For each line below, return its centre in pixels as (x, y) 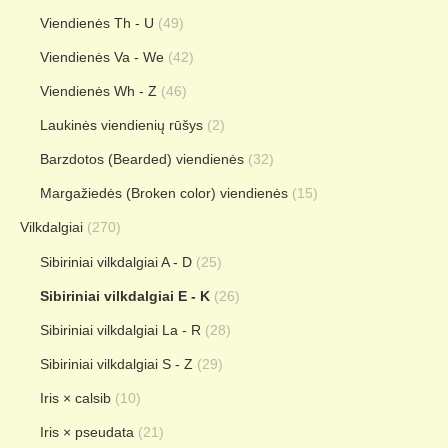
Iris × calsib (75, 398)
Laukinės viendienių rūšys (121, 125)
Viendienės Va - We (102, 57)
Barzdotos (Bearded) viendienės (142, 159)
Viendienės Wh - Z (98, 91)
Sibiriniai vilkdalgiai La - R (120, 330)
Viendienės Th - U (97, 23)
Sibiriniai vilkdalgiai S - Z (116, 364)
